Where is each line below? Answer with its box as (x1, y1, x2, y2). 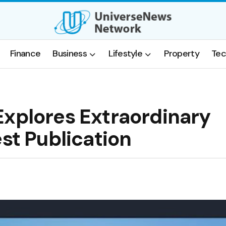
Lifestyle (108, 47, 143, 60)
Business (52, 47, 87, 60)
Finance (10, 47, 41, 60)
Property (164, 47, 200, 60)
